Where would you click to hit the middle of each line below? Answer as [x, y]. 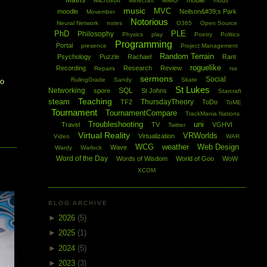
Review [171, 68]
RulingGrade [88, 80]
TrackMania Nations [212, 114]
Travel [70, 125]
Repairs [105, 69]
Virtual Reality [104, 136]
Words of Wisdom [142, 159]
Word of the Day [82, 159]
